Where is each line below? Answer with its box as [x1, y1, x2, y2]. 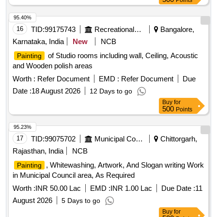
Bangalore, [158, 25, 194, 34]
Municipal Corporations [136, 135, 143, 143]
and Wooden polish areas [13, 62, 93, 70]
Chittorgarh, [158, 135, 197, 143]
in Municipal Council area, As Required [13, 171, 135, 180]
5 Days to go [62, 197, 100, 205]
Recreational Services [134, 25, 141, 34]
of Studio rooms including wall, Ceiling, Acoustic [46, 51, 198, 60]
